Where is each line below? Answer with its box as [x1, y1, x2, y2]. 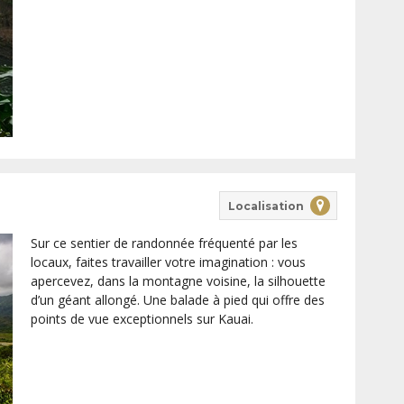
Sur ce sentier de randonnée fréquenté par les [30, 234, 298, 252]
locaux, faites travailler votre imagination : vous [30, 253, 306, 271]
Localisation [227, 198, 304, 213]
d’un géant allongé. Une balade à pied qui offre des [30, 291, 325, 309]
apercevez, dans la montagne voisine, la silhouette [30, 272, 326, 290]
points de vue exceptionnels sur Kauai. [30, 310, 253, 328]
